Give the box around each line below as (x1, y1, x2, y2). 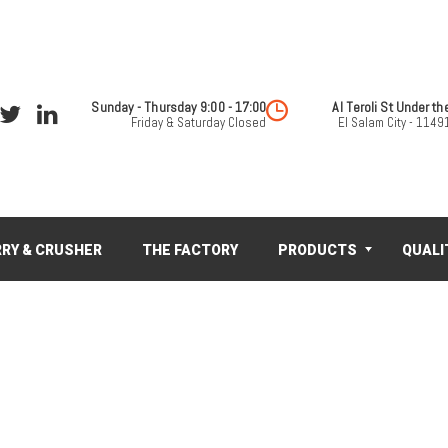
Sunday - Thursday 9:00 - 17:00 (91, 97, 267, 116)
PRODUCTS (278, 242, 357, 259)
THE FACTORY (142, 242, 238, 259)
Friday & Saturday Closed (131, 113, 267, 131)
